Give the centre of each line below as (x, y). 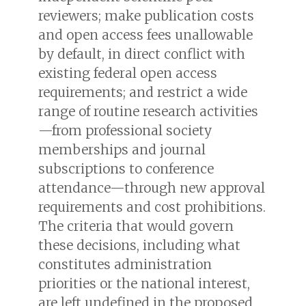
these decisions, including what (139, 245)
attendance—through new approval (152, 187)
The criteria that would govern (136, 226)
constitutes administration (125, 264)
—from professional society (125, 130)
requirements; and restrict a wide (143, 92)
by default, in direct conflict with (142, 54)
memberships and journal (122, 149)
